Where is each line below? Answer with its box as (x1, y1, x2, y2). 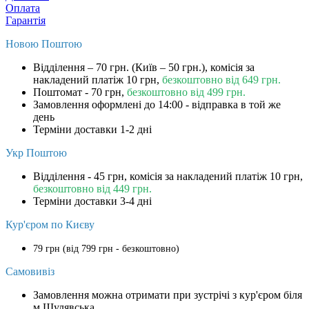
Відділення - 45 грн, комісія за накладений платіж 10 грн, (33, 170, 303, 182)
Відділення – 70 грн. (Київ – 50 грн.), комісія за (33, 61, 255, 73)
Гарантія (6, 14, 46, 26)
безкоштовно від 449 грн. (33, 182, 152, 195)
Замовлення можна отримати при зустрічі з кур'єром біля (33, 288, 302, 301)
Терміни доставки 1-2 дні (33, 123, 152, 135)
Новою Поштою (6, 37, 82, 50)
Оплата (6, 1, 40, 14)
